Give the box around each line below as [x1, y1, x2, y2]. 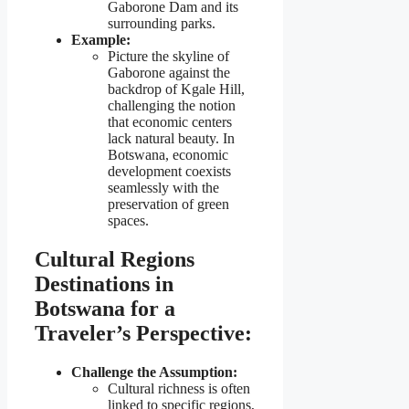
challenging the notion [108, 98, 236, 114]
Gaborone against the [108, 65, 230, 81]
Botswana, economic [108, 147, 228, 163]
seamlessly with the [108, 180, 219, 196]
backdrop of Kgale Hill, [108, 81, 245, 98]
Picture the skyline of [108, 48, 229, 65]
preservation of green [108, 196, 229, 213]
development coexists [108, 163, 231, 180]
